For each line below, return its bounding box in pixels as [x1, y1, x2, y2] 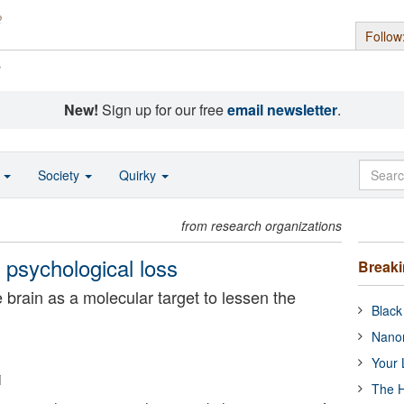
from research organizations [181, 216, 343, 234]
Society [38, 166, 83, 184]
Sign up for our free [97, 99, 227, 120]
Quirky [119, 166, 160, 184]
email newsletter [226, 99, 337, 120]
